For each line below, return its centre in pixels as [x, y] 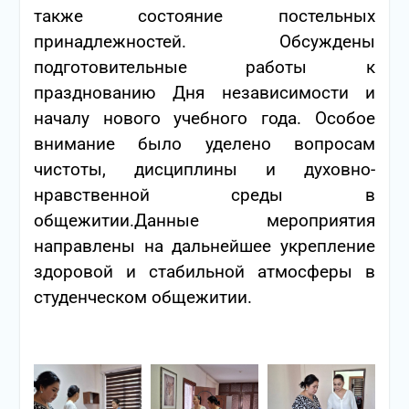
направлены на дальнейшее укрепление [204, 246]
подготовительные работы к [204, 67]
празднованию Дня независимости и [204, 93]
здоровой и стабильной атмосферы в [204, 272]
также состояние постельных [204, 16]
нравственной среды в [204, 195]
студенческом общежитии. [142, 297]
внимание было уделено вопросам [204, 144]
